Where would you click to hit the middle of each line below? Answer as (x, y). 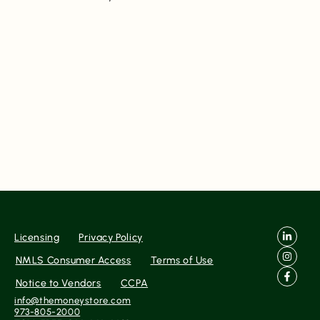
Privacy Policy (111, 238)
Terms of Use (182, 261)
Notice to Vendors (58, 284)
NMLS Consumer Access (73, 261)
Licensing (37, 238)
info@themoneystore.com (73, 301)
